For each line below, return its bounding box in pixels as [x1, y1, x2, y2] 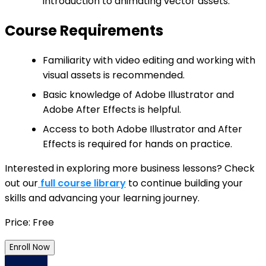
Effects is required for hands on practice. [43, 137, 232, 151]
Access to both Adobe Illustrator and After [43, 122, 242, 137]
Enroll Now [9, 242, 50, 254]
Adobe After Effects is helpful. [43, 103, 181, 117]
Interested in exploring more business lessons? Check [5, 161, 255, 176]
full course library [40, 176, 126, 191]
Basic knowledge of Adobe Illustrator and [43, 88, 234, 102]
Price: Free [5, 216, 54, 230]
